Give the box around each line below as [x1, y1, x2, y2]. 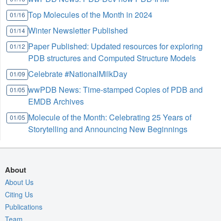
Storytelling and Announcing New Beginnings [28, 123, 188, 135]
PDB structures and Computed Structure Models [28, 52, 196, 64]
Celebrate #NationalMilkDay [28, 68, 128, 79]
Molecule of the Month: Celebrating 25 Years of [28, 111, 192, 123]
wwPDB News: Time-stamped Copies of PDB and [28, 84, 203, 95]
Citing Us [5, 189, 33, 199]
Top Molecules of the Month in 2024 [28, 9, 153, 20]
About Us [5, 177, 34, 187]
